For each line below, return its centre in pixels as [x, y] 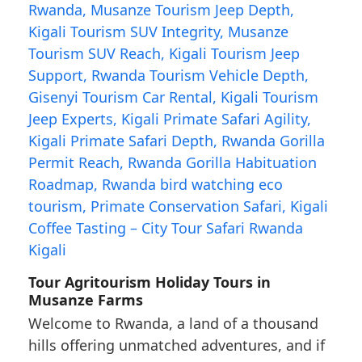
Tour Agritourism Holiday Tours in [149, 282]
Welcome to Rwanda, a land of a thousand [173, 323]
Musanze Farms [85, 299]
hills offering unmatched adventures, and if [176, 345]
